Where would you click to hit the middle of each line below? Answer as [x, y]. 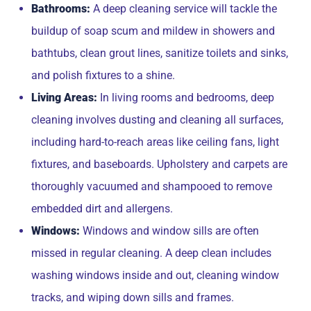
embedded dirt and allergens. [102, 209]
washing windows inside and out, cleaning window [155, 275]
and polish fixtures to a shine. [103, 75]
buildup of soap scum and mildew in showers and [153, 31]
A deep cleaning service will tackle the [184, 9]
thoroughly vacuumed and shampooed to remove [152, 186]
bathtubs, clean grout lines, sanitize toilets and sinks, [160, 53]
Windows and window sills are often [169, 231]
